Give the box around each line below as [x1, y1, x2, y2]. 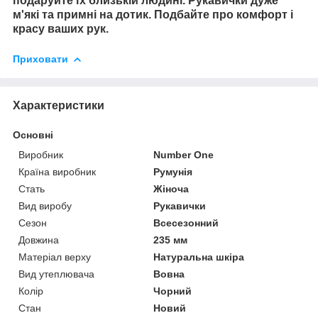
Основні [13, 128, 53, 141]
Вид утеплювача [18, 268, 94, 280]
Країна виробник [18, 165, 96, 177]
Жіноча [153, 182, 190, 194]
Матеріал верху [18, 251, 91, 263]
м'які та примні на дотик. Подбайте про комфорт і [13, 8, 293, 21]
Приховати [13, 53, 68, 65]
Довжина [18, 234, 59, 246]
